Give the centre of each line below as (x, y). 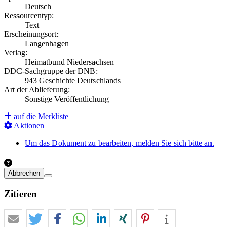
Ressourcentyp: (29, 15)
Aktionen (28, 125)
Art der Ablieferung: (37, 89)
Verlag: (16, 52)
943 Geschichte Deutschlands (73, 80)
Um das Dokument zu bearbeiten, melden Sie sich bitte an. (119, 143)
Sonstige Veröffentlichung (67, 99)
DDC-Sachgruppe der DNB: (51, 71)
